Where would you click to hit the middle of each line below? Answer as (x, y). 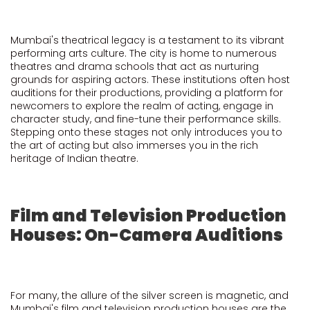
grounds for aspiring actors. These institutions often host (150, 80)
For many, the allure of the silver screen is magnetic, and (149, 295)
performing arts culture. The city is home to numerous (144, 53)
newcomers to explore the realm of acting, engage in (142, 106)
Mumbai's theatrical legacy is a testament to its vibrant (147, 40)
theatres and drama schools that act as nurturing (135, 66)
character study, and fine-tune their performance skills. (146, 119)
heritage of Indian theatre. (74, 158)
